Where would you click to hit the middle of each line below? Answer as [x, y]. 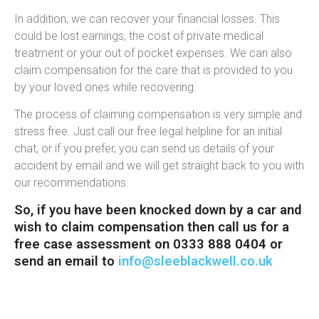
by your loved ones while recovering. [105, 87]
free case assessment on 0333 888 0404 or [148, 244]
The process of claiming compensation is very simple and [158, 114]
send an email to [66, 261]
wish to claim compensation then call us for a [152, 226]
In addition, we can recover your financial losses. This [147, 19]
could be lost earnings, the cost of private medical [139, 36]
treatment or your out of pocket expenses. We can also [153, 53]
